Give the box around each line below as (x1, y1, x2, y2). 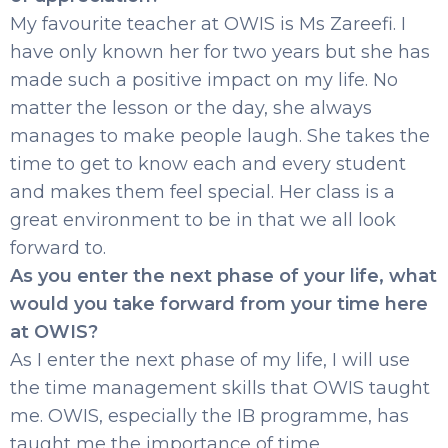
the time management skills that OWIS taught (10, 376, 430, 399)
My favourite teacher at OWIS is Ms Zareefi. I (10, 12, 406, 35)
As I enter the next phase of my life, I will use (10, 348, 410, 371)
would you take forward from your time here (10, 292, 428, 315)
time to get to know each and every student (10, 152, 406, 175)
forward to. (10, 236, 106, 259)
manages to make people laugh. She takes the (10, 124, 430, 147)
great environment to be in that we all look (10, 208, 396, 231)
